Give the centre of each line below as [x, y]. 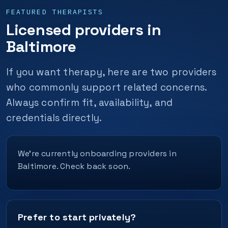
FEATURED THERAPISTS [55, 12]
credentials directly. [54, 118]
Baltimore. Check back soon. [74, 166]
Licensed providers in [84, 30]
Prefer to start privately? [77, 217]
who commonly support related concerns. [107, 87]
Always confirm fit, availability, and [90, 103]
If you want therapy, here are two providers [111, 72]
